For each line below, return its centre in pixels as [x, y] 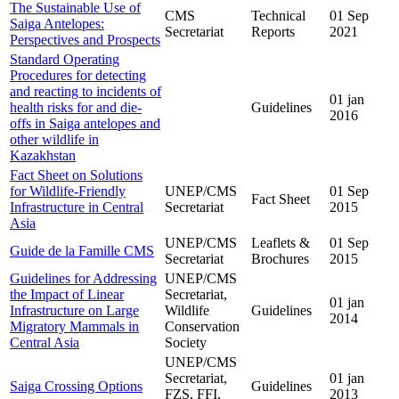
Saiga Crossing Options [76, 387]
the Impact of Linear [67, 295]
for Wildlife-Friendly [68, 191]
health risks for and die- [76, 108]
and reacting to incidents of [85, 92]
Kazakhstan [43, 156]
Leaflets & [281, 243]
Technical [278, 16]
